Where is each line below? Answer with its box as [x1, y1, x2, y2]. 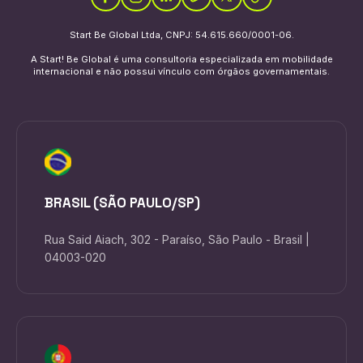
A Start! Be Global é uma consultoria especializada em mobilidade [30, 53, 333, 66]
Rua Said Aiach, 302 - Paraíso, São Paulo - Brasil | [44, 232, 310, 246]
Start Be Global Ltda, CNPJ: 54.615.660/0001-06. [69, 29, 294, 41]
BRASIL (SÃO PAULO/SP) [44, 194, 200, 212]
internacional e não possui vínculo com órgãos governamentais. [33, 66, 330, 78]
